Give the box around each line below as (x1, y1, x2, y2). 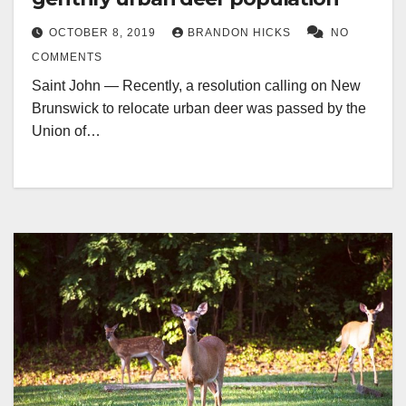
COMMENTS (32, 50, 102, 63)
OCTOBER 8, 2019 (49, 25, 159, 39)
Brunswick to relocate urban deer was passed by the (32, 100, 366, 116)
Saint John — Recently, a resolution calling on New (32, 77, 361, 93)
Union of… (32, 122, 101, 139)
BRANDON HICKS (188, 25, 295, 39)
